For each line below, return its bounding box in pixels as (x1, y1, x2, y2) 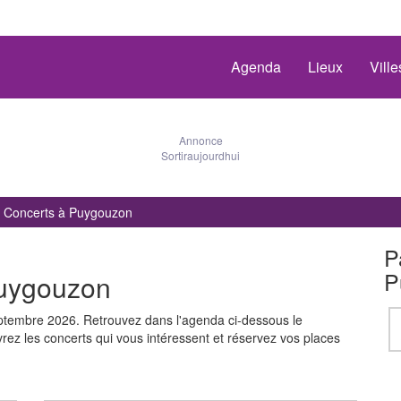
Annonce (178, 132, 223, 148)
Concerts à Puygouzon (4, 203, 132, 221)
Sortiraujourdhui (161, 148, 240, 163)
